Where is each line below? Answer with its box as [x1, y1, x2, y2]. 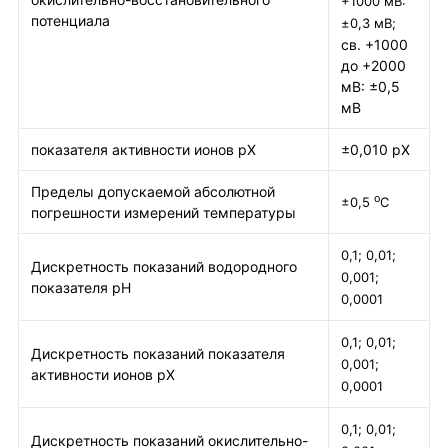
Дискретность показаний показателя [31, 345, 285, 363]
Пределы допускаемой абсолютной [31, 183, 275, 201]
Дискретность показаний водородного [31, 258, 297, 276]
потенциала [31, 12, 110, 30]
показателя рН [31, 279, 131, 297]
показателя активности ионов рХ [31, 141, 256, 159]
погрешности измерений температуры [31, 204, 296, 222]
